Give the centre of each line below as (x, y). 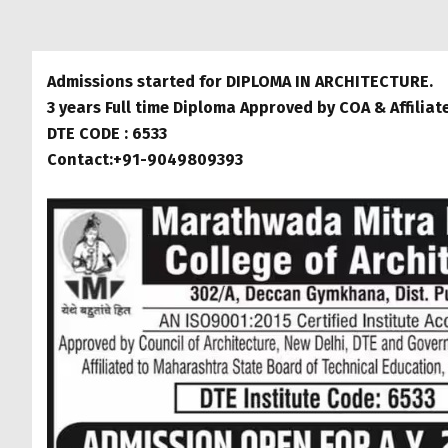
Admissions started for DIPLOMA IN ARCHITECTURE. (240, 81)
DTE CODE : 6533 (107, 133)
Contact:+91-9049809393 (145, 159)
